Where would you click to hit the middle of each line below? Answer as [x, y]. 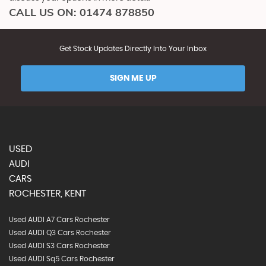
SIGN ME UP [133, 78]
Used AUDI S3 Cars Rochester [59, 246]
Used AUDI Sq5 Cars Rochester [62, 259]
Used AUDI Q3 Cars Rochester [60, 233]
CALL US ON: [44, 12]
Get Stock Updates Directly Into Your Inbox [133, 49]
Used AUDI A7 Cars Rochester [59, 220]
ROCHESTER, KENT [47, 194]
